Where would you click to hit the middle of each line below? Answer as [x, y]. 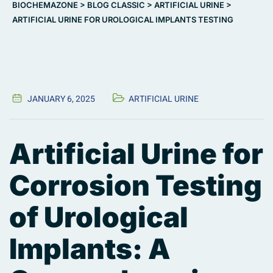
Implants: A [90, 249]
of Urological [99, 217]
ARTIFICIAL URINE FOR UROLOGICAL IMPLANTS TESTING [123, 20]
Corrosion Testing [136, 186]
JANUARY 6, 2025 [62, 99]
